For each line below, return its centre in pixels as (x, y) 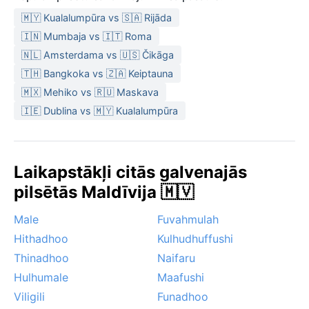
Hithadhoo (41, 238)
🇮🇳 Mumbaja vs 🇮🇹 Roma (87, 36)
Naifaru (176, 258)
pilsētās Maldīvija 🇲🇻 (104, 192)
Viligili (29, 296)
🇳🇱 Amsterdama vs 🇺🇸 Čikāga (98, 54)
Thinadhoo (41, 258)
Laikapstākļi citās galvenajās (130, 172)
